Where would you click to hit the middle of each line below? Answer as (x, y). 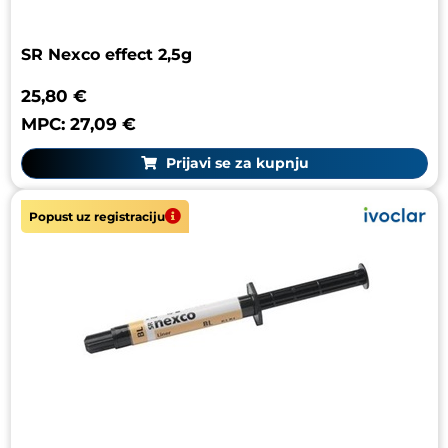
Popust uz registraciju (97, 216)
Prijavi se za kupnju (235, 162)
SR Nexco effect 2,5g (106, 54)
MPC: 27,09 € (78, 123)
